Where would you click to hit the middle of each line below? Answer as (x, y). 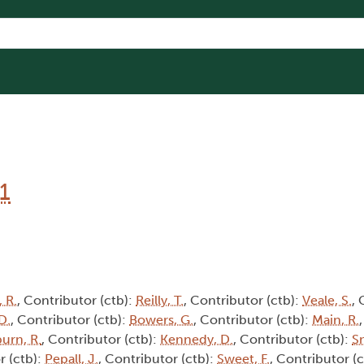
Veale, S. (327, 301)
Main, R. (336, 320)
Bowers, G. (161, 320)
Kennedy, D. (197, 340)
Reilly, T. (160, 301)
